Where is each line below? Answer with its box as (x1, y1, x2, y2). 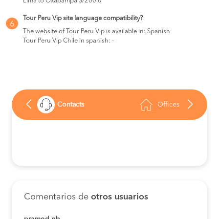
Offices (157, 101, 179, 108)
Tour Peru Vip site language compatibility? (23, 15, 143, 22)
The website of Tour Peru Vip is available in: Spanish (23, 28, 170, 35)
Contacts (57, 101, 84, 108)
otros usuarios (91, 193, 148, 201)
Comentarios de (24, 193, 91, 201)
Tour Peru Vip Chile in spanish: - (23, 38, 114, 44)
